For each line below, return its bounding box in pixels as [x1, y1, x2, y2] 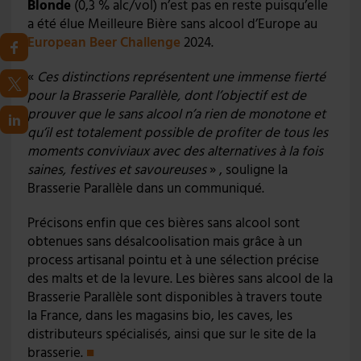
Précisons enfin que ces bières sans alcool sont [27, 214, 300, 234]
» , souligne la [205, 160, 288, 180]
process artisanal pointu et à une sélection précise [27, 251, 319, 271]
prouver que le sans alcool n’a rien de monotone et [27, 105, 326, 125]
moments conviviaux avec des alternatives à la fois [27, 142, 323, 162]
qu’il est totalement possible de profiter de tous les [27, 123, 328, 143]
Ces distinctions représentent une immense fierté [36, 68, 326, 88]
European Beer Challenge [27, 33, 180, 53]
